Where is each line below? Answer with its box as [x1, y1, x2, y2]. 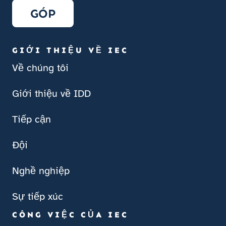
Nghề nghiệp [12, 164, 70, 177]
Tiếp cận [12, 112, 51, 126]
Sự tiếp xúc [12, 190, 63, 203]
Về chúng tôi [12, 61, 69, 74]
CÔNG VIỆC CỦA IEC [12, 209, 129, 219]
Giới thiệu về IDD [12, 87, 91, 100]
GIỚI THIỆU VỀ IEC [12, 45, 129, 55]
